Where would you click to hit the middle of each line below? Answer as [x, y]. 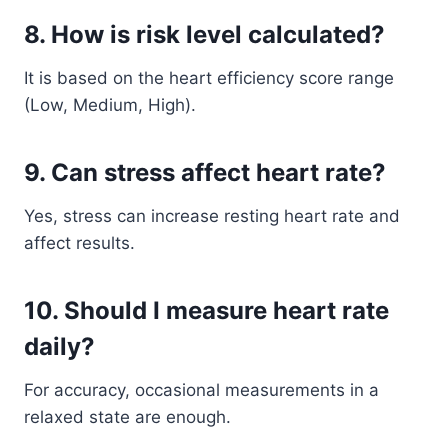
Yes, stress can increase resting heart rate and [212, 216]
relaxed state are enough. [127, 417]
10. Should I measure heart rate [206, 310]
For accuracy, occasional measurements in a [201, 390]
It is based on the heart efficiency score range [209, 78]
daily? [59, 346]
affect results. [79, 243]
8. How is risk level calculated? [204, 34]
